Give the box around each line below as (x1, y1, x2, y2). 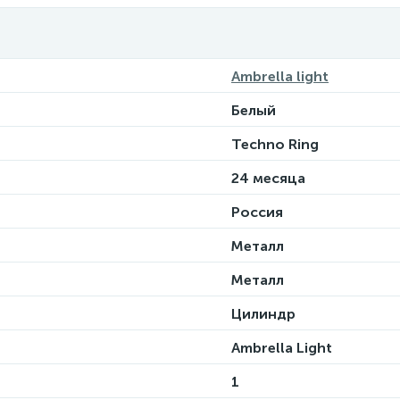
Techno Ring (231, 136, 319, 153)
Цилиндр (231, 305, 296, 322)
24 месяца (231, 170, 305, 187)
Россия (231, 204, 283, 221)
